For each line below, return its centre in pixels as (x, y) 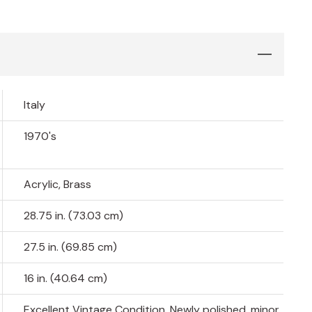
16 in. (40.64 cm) (66, 279)
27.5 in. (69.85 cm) (71, 247)
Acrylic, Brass (58, 185)
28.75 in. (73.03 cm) (74, 216)
